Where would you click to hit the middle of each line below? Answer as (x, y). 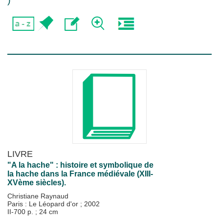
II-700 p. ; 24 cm (33, 212)
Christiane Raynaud (38, 196)
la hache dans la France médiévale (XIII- (80, 174)
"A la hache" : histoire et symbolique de (80, 165)
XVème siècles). (37, 183)
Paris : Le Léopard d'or (44, 204)
